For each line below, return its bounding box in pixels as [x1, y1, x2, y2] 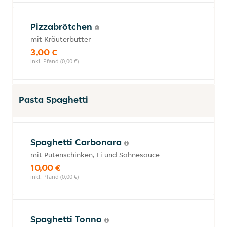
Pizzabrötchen [30, 21, 95, 32]
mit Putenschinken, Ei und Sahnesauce [30, 150, 160, 159]
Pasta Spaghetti [19, 94, 88, 105]
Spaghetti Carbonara [30, 136, 124, 148]
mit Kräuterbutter [30, 34, 91, 44]
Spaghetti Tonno [30, 213, 104, 225]
